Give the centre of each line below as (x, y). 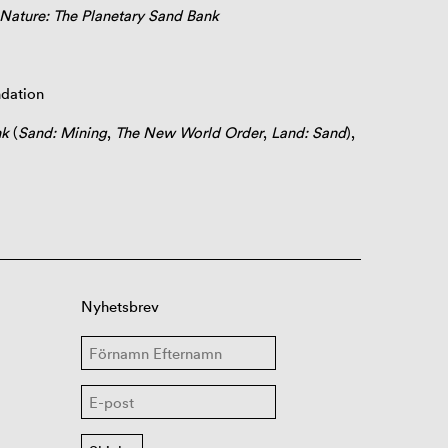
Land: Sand (308, 133)
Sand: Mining (62, 133)
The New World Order (188, 133)
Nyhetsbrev (119, 307)
